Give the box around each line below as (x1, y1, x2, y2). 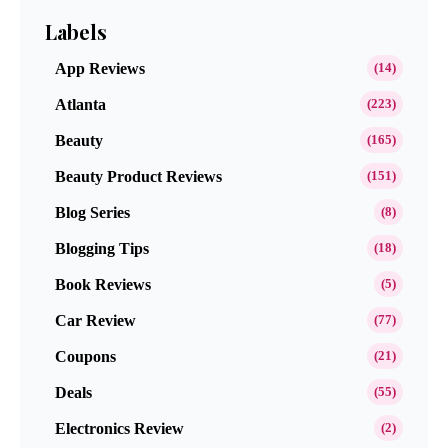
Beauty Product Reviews (55, 167, 222, 185)
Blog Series (55, 203, 130, 221)
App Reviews (55, 59, 145, 77)
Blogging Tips (55, 239, 149, 257)
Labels (45, 18, 107, 46)
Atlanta (55, 95, 106, 113)
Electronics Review (55, 419, 184, 437)
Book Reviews (55, 275, 151, 293)
